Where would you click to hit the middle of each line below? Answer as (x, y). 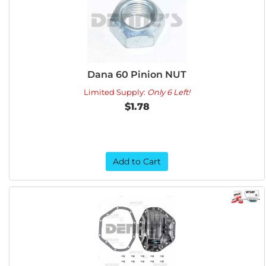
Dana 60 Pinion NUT (137, 75)
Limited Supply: (116, 92)
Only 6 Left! (169, 92)
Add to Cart (137, 161)
